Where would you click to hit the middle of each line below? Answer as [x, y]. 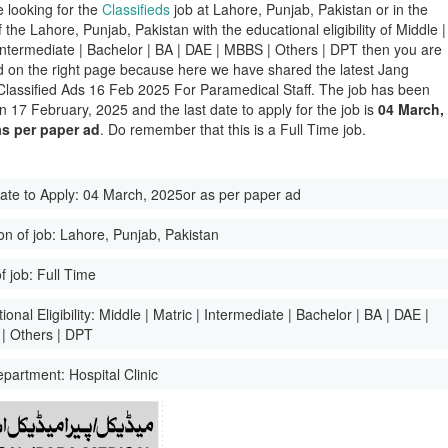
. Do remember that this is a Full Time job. [233, 129]
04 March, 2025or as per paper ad [192, 194]
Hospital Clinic [114, 374]
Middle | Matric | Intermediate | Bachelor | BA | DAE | [264, 314]
